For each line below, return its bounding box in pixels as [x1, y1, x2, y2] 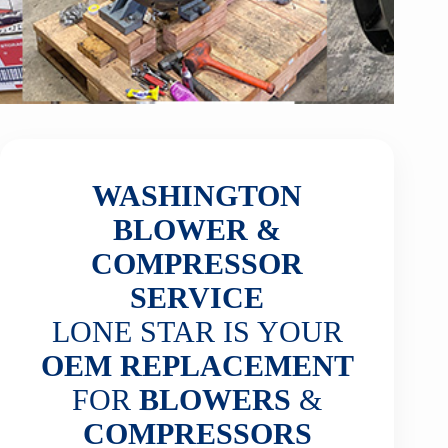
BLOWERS [131, 383, 292, 416]
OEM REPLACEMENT [40, 349, 354, 382]
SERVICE [130, 281, 265, 314]
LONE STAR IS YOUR [51, 315, 343, 348]
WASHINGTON [92, 179, 303, 212]
